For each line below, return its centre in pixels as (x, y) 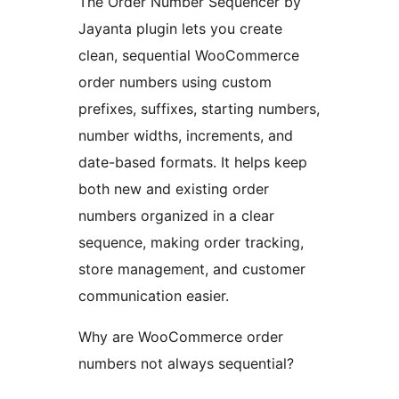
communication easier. (154, 296)
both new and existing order (174, 189)
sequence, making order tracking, (191, 243)
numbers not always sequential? (186, 364)
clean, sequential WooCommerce (189, 56)
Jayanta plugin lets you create (180, 29)
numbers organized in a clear (176, 216)
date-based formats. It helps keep (193, 163)
